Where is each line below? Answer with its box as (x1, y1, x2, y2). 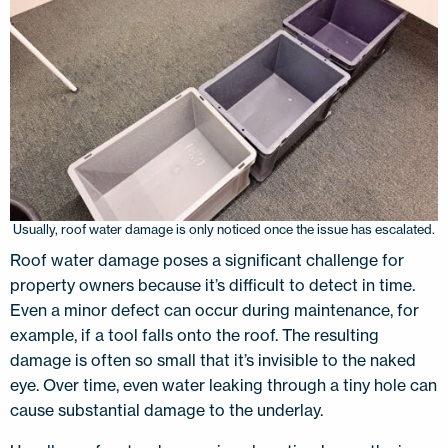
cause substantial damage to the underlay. (10, 399, 327, 420)
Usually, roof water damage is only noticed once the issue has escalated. (13, 220, 435, 237)
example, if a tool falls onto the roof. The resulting (10, 324, 379, 345)
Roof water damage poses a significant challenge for (10, 249, 404, 270)
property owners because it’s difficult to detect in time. (10, 274, 415, 295)
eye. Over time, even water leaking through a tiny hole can (10, 374, 437, 395)
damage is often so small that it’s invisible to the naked (10, 349, 416, 370)
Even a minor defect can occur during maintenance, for (10, 299, 419, 320)
